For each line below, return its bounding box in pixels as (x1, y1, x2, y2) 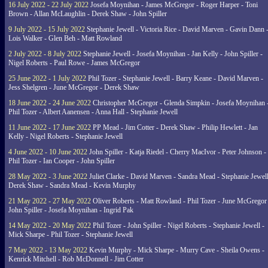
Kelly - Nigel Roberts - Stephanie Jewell (8, 132, 123, 141)
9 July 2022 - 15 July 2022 (8, 25, 85, 33)
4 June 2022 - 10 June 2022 (8, 148, 87, 156)
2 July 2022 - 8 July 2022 (8, 50, 81, 58)
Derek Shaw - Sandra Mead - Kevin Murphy (8, 181, 136, 190)
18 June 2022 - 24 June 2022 (8, 99, 91, 107)
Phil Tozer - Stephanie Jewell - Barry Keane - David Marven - (86, 74, 263, 83)
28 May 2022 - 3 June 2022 (8, 172, 87, 181)
